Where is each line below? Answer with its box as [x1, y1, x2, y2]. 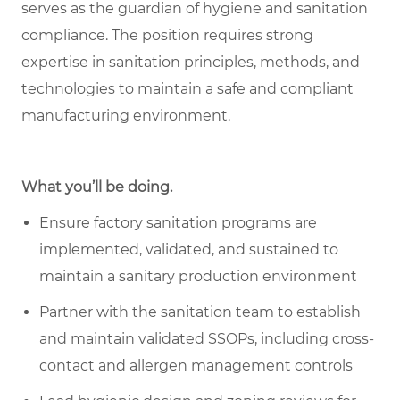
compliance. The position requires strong [21, 27, 313, 45]
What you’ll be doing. [21, 179, 172, 196]
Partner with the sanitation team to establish [39, 304, 361, 321]
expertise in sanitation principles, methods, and [21, 54, 360, 71]
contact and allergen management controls [39, 357, 353, 375]
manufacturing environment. [21, 107, 230, 125]
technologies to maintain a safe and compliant [21, 80, 354, 98]
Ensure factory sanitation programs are [39, 214, 317, 232]
